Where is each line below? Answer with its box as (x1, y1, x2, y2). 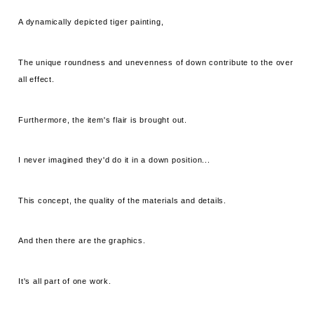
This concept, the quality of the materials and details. (18, 196, 227, 205)
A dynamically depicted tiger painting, (18, 18, 164, 27)
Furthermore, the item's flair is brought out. (18, 115, 188, 124)
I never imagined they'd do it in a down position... (18, 156, 210, 165)
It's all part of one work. (18, 277, 111, 286)
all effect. (18, 75, 55, 84)
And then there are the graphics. (18, 236, 146, 245)
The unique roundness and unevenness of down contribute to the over (18, 58, 294, 67)
